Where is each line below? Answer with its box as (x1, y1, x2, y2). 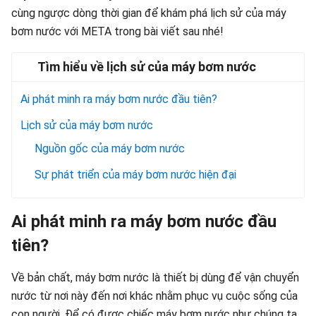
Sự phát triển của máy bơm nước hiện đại (35, 168, 236, 181)
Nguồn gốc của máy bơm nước (35, 142, 185, 155)
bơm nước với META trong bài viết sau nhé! (11, 25, 224, 38)
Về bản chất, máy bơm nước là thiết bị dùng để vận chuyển (11, 271, 299, 284)
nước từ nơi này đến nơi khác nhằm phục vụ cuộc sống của (11, 289, 298, 303)
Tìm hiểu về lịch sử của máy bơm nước (37, 59, 256, 74)
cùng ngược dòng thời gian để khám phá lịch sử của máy (11, 6, 286, 20)
